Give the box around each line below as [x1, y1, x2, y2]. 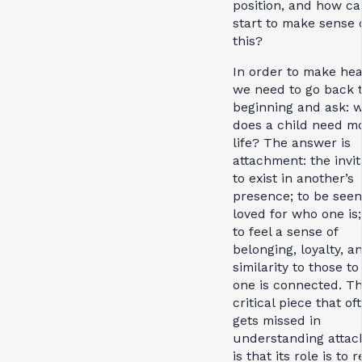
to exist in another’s [233, 170, 354, 187]
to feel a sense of [233, 224, 338, 240]
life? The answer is [233, 135, 351, 151]
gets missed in [233, 313, 321, 329]
